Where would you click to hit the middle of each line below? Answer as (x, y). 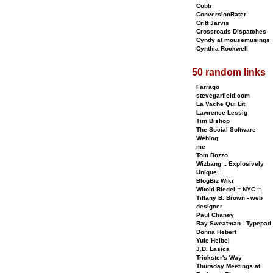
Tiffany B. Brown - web (229, 198)
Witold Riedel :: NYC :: (229, 189)
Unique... (209, 172)
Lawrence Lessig (222, 112)
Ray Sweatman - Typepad (234, 223)
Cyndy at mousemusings (233, 40)
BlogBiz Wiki (215, 181)
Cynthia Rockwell (222, 48)
